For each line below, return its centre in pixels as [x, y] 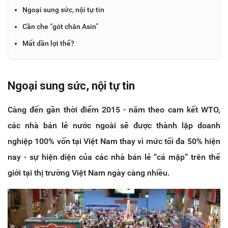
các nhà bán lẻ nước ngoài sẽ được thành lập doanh [114, 125]
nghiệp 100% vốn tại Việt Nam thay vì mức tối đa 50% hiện [114, 141]
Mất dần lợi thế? [48, 43]
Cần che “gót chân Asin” [60, 26]
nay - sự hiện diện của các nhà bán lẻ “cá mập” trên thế [114, 157]
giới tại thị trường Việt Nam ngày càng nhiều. [89, 173]
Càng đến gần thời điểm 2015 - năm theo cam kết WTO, [114, 109]
